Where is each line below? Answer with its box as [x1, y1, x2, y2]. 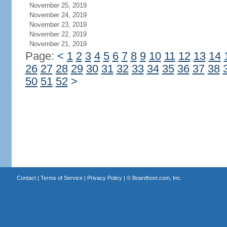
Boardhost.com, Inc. [132, 175, 182, 181]
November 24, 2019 [29, 11, 87, 19]
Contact [16, 175, 36, 181]
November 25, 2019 [29, 2, 87, 9]
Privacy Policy [87, 175, 122, 181]
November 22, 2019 [29, 30, 87, 38]
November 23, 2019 [29, 21, 87, 28]
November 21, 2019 [29, 40, 87, 48]
